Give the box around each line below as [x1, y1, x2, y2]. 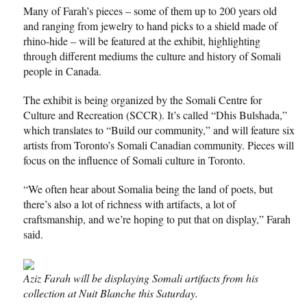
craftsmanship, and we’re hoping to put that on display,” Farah [23, 211, 291, 226]
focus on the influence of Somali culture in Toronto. [23, 152, 245, 167]
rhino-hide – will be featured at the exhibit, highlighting [23, 33, 260, 48]
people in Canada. [23, 63, 101, 78]
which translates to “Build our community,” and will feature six [23, 122, 295, 137]
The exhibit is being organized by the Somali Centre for [23, 92, 262, 107]
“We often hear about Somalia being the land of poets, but [23, 181, 273, 196]
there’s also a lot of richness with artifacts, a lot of [23, 196, 236, 211]
